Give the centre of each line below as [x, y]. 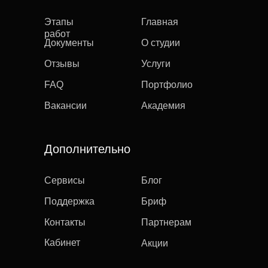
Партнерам [166, 222]
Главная [160, 22]
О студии [161, 43]
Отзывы [62, 64]
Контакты [65, 222]
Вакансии [66, 106]
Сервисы [65, 180]
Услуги [156, 64]
